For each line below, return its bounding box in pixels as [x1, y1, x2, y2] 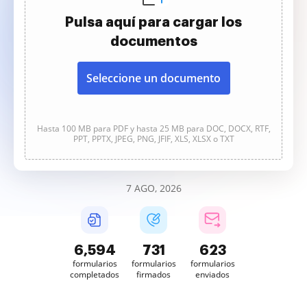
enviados [195, 269, 230, 280]
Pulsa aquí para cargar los [65, 15, 242, 29]
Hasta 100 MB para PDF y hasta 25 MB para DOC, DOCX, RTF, [36, 123, 271, 134]
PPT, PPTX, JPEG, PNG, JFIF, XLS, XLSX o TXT [73, 133, 234, 145]
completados [70, 269, 119, 280]
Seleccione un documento [86, 71, 221, 86]
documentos [110, 34, 197, 48]
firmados [136, 269, 171, 280]
